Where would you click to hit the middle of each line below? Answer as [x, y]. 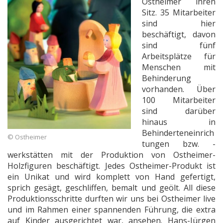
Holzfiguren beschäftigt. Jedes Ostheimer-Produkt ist [111, 166]
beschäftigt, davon [179, 34]
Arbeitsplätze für [179, 56]
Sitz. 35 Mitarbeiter [179, 12]
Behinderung [167, 78]
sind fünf [179, 45]
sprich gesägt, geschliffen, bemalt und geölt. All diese [111, 187]
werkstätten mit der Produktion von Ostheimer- [111, 155]
